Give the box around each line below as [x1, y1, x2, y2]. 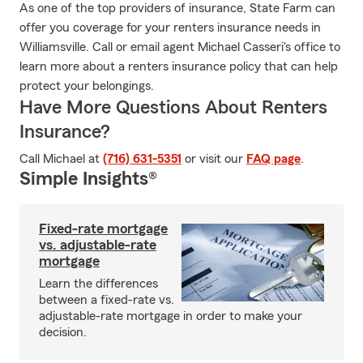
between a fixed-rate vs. [39, 293, 174, 306]
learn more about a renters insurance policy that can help [19, 60, 338, 73]
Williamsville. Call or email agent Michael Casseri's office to [19, 41, 340, 53]
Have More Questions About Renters [19, 98, 327, 117]
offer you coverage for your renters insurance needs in [19, 21, 321, 34]
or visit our [181, 152, 246, 165]
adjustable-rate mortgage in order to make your [39, 310, 302, 322]
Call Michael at [19, 152, 103, 165]
